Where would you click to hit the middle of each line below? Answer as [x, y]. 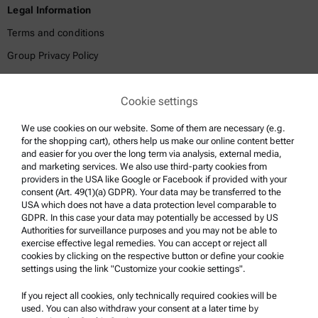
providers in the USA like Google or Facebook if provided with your [154, 179]
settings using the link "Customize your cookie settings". [133, 269]
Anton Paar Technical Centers [74, 259]
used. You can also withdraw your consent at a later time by [140, 308]
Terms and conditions [56, 33]
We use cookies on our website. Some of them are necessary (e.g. [153, 128]
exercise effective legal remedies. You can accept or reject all [144, 243]
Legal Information [49, 10]
